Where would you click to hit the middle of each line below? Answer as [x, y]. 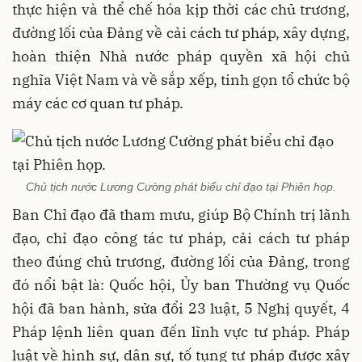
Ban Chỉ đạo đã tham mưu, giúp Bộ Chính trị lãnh [181, 215]
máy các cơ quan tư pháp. [98, 103]
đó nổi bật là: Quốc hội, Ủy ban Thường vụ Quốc [181, 285]
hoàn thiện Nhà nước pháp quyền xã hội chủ [181, 56]
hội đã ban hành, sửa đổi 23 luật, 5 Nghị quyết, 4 [181, 308]
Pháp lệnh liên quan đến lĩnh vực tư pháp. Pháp [181, 332]
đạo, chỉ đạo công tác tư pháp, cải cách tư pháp [181, 238]
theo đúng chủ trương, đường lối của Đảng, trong [181, 261]
